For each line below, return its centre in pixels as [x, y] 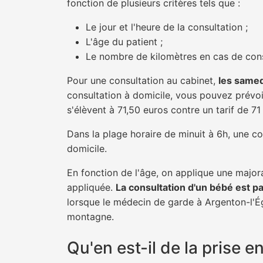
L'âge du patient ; [124, 42]
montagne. [90, 217]
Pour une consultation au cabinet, [143, 80]
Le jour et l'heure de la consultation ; [167, 27]
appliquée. [91, 187]
